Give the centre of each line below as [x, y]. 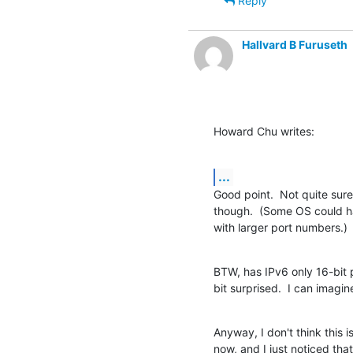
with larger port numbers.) [281, 227]
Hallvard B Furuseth [295, 45]
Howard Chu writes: [264, 131]
